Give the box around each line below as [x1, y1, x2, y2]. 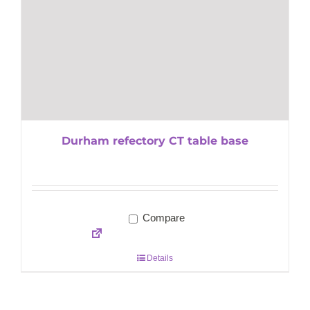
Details [147, 253, 173, 264]
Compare [139, 212, 185, 224]
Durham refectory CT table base [62, 134, 248, 148]
